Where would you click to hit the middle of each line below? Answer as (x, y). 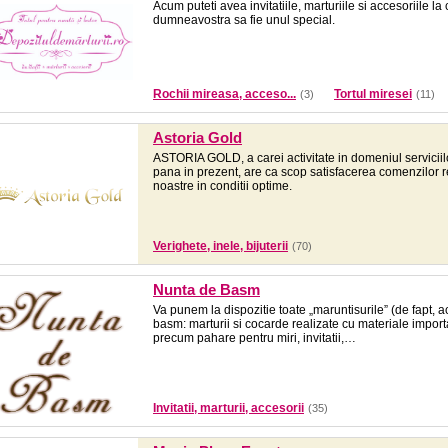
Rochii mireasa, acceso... (224, 94)
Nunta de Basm (206, 289)
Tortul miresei (373, 94)
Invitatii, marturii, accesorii (228, 408)
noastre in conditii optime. (222, 186)
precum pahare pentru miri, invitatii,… (254, 338)
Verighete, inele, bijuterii (220, 246)
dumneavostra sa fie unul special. (244, 20)
